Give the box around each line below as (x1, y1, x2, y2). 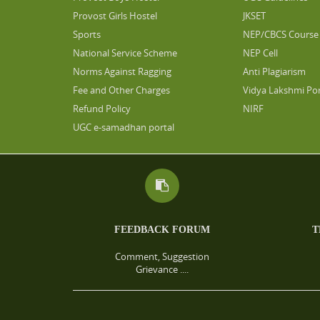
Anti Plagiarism (242, 65, 306, 78)
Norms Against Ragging (73, 65, 171, 78)
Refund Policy (73, 102, 131, 115)
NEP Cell (242, 46, 278, 59)
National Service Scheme (73, 46, 177, 59)
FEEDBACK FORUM (114, 224, 210, 235)
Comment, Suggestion (114, 250, 209, 263)
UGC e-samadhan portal (73, 121, 174, 134)
